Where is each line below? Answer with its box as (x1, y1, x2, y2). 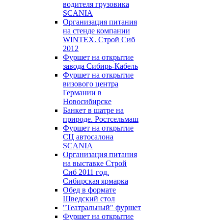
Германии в (63, 88, 102, 97)
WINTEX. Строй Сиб (63, 35, 135, 44)
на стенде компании (63, 27, 130, 35)
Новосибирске (63, 97, 111, 106)
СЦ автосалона (63, 133, 113, 141)
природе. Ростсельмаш (63, 115, 138, 123)
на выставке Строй (63, 159, 127, 167)
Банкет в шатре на (63, 106, 124, 114)
